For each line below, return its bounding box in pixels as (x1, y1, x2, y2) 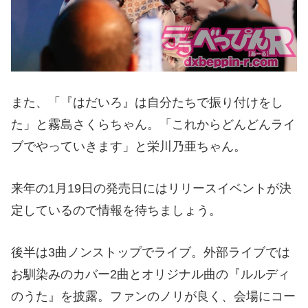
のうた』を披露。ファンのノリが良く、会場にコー (11, 289, 296, 303)
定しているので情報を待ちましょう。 (11, 203, 221, 217)
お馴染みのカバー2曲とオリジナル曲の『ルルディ (11, 267, 290, 281)
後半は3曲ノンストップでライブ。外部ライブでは (11, 245, 290, 259)
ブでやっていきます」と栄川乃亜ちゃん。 (11, 140, 246, 154)
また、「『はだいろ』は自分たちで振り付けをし (11, 96, 283, 110)
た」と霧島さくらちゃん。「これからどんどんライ (11, 118, 296, 132)
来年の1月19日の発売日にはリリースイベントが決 (11, 181, 291, 195)
